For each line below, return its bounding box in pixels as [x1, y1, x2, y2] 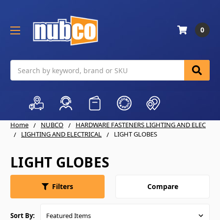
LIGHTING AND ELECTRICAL [21, 130, 102, 139]
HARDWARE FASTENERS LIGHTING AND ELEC [76, 120, 206, 130]
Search [10, 60, 33, 70]
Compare [147, 181, 178, 191]
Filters [52, 182, 73, 192]
